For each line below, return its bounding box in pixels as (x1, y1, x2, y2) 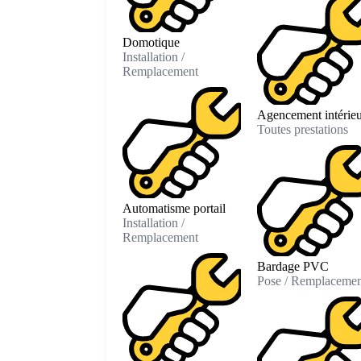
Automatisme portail (122, 201, 226, 216)
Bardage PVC (256, 259, 329, 274)
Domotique (122, 35, 180, 49)
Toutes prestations (256, 122, 348, 136)
